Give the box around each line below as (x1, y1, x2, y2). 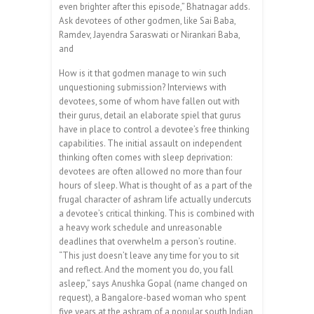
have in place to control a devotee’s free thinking (59, 123, 250, 135)
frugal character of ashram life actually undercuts (59, 193, 252, 205)
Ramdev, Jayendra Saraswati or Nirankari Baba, (59, 28, 240, 41)
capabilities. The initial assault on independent (59, 137, 242, 149)
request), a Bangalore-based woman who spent (59, 291, 246, 303)
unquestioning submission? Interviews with (59, 81, 226, 93)
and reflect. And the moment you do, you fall (59, 263, 233, 275)
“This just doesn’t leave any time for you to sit (59, 249, 239, 261)
